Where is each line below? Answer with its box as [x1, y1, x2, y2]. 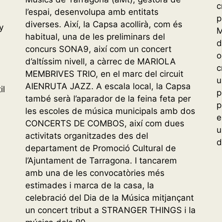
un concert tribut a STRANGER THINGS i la [25, 205, 196, 216]
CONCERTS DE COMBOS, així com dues [25, 118, 184, 129]
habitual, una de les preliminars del [25, 32, 165, 42]
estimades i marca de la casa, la [25, 180, 154, 191]
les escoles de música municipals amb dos [25, 106, 195, 116]
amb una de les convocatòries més [25, 168, 165, 178]
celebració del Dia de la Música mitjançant [25, 193, 194, 203]
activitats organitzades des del [25, 131, 148, 141]
